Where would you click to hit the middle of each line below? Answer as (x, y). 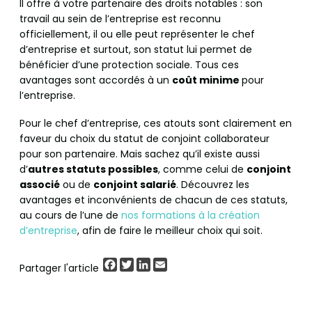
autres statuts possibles (93, 170)
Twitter (151, 264)
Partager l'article (61, 268)
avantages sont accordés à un (96, 80)
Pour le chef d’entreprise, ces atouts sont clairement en (156, 124)
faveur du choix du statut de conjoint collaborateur (145, 139)
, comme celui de (202, 170)
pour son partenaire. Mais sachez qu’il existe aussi (140, 154)
